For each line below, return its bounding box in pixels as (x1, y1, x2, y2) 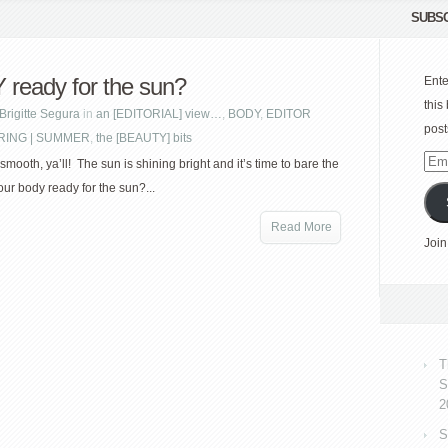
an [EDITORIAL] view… (96, 107, 222, 121)
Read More (271, 220, 332, 234)
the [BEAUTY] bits (96, 131, 192, 145)
